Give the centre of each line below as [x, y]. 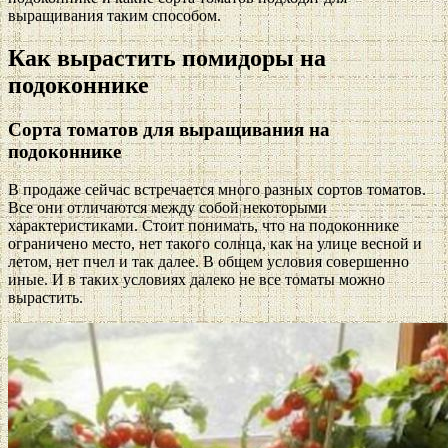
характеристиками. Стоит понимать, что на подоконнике [203, 226]
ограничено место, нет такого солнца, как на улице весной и [215, 244]
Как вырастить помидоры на [167, 57]
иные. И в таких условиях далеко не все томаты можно [196, 280]
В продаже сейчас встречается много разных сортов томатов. [217, 190]
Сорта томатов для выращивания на [169, 129]
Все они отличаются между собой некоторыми [167, 208]
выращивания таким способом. [114, 15]
